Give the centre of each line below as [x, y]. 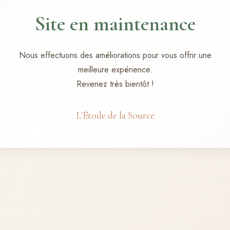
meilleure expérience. [115, 70]
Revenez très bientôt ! [115, 84]
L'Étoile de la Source [115, 116]
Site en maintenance [115, 24]
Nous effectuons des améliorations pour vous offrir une [115, 55]
